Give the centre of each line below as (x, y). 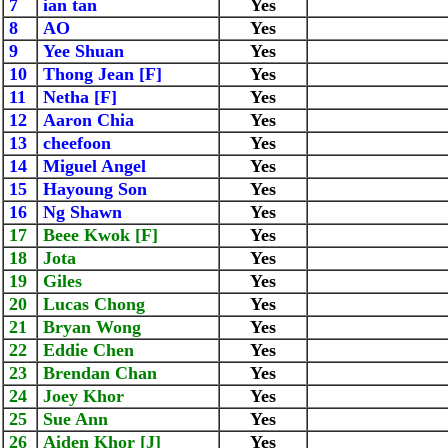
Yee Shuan (81, 51)
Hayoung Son (92, 189)
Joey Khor (81, 396)
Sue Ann (73, 419)
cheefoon (74, 143)
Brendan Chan (97, 373)
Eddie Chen (86, 350)
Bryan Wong (89, 327)
